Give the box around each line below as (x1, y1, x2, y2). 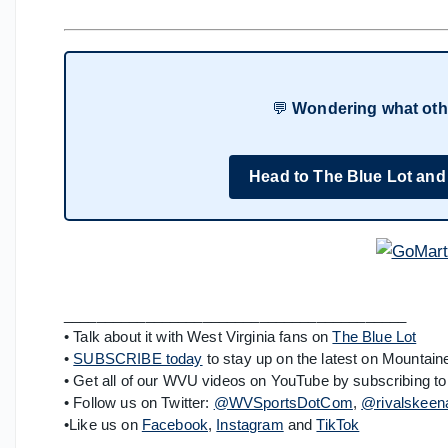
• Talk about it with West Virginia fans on (64, 328, 333, 346)
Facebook (141, 416, 209, 434)
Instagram (216, 416, 284, 434)
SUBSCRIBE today (73, 350, 203, 368)
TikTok (316, 416, 360, 434)
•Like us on (64, 416, 142, 434)
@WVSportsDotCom (213, 394, 353, 412)
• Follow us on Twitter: (64, 394, 214, 412)
